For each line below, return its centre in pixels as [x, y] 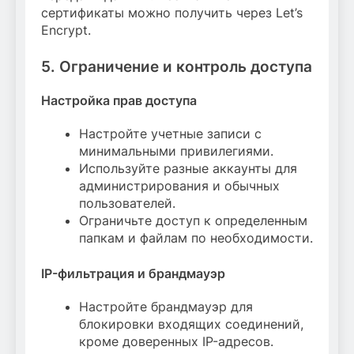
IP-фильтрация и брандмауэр [133, 274]
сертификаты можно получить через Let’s [172, 12]
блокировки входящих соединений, [191, 324]
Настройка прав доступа [119, 100]
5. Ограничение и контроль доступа [177, 66]
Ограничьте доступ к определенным [193, 221]
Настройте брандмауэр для [166, 307]
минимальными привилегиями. [176, 151]
